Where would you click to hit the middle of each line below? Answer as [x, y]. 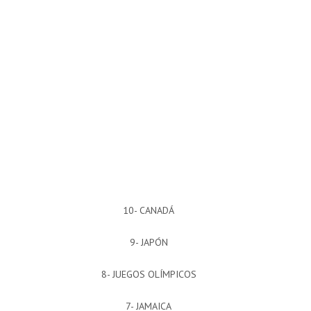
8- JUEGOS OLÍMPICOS [149, 275]
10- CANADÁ [149, 211]
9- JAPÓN [149, 243]
